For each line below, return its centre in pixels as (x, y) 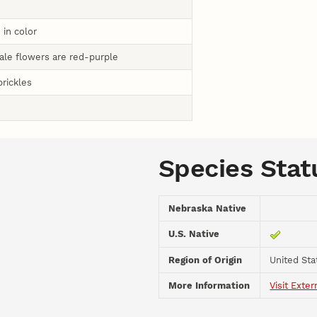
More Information (209, 286)
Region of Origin (206, 260)
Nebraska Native (208, 209)
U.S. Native (194, 234)
